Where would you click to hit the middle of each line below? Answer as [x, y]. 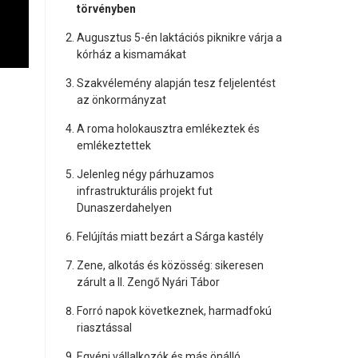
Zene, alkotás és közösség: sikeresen [170, 265]
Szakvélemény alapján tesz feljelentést [176, 83]
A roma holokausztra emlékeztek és [168, 129]
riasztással [104, 328]
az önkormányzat [121, 100]
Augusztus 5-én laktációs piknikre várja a [179, 38]
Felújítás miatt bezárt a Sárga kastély [170, 237]
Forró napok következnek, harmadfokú [174, 311]
